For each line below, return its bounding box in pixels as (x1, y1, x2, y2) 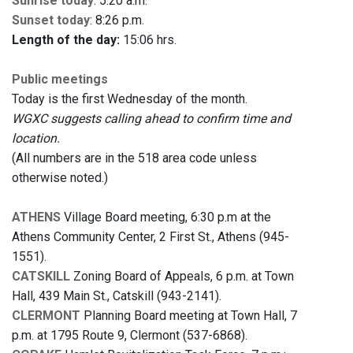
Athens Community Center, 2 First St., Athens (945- (12, 229, 289, 245)
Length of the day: (12, 32, 120, 48)
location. (12, 131, 60, 147)
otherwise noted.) (12, 170, 108, 186)
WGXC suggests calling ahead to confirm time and (12, 111, 291, 127)
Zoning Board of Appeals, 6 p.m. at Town (70, 269, 294, 284)
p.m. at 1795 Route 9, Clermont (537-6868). (12, 328, 247, 344)
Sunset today (12, 13, 90, 28)
